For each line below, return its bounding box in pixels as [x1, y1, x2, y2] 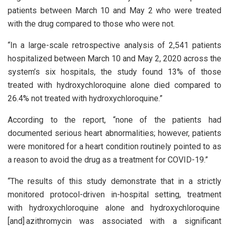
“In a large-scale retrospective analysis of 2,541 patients [8, 40, 221, 50]
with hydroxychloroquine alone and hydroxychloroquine [8, 202, 221, 213]
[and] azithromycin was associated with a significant [8, 216, 221, 226]
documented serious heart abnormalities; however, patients [8, 128, 221, 138]
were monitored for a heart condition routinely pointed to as [8, 141, 221, 151]
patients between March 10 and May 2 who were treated [8, 5, 221, 15]
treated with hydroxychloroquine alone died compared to [8, 80, 221, 90]
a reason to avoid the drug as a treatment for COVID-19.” [8, 154, 208, 165]
